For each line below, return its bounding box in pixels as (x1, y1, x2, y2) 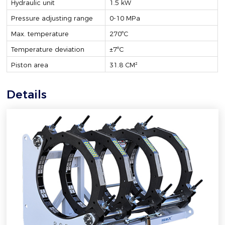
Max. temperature (11, 30, 69, 38)
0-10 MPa (109, 14, 141, 22)
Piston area (11, 61, 49, 69)
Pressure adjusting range (11, 14, 93, 22)
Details (7, 87, 47, 101)
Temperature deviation (11, 45, 85, 53)
